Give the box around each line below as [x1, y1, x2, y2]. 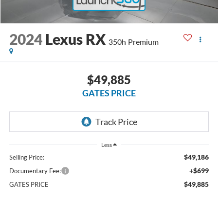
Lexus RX [45, 30, 106, 48]
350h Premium [108, 37, 159, 47]
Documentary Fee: [9, 167, 61, 175]
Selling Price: [9, 153, 44, 162]
